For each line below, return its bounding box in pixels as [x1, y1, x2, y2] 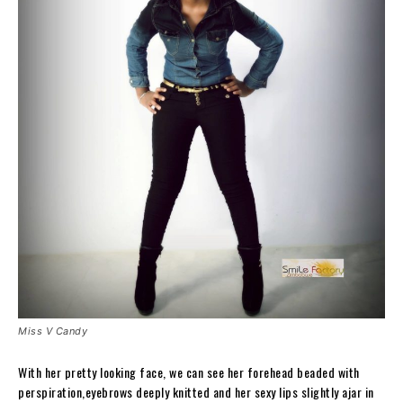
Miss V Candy [18, 324, 87, 337]
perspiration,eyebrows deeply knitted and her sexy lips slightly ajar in [18, 381, 374, 401]
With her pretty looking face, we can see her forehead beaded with [18, 362, 360, 381]
